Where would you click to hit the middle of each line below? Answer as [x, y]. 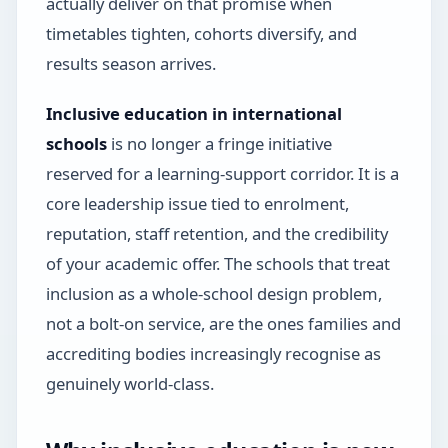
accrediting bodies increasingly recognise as [213, 353]
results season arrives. [130, 63]
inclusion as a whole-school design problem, [213, 293]
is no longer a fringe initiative [219, 143]
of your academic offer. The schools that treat [217, 263]
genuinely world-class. [129, 383]
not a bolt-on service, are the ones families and [223, 323]
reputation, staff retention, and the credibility [216, 233]
